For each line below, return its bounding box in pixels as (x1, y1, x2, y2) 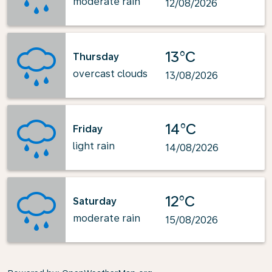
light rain (73, 140, 115, 152)
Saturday (73, 195, 117, 207)
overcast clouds (73, 67, 148, 80)
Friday (73, 123, 103, 135)
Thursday (73, 50, 119, 63)
